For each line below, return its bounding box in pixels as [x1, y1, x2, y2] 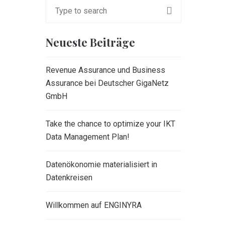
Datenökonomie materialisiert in [46, 160, 157, 169]
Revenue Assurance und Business [46, 65, 165, 75]
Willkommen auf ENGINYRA [46, 200, 142, 210]
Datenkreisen [46, 173, 92, 182]
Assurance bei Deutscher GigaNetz [46, 78, 169, 88]
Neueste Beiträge [46, 35, 135, 50]
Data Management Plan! [46, 132, 130, 142]
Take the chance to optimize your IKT [46, 119, 175, 129]
